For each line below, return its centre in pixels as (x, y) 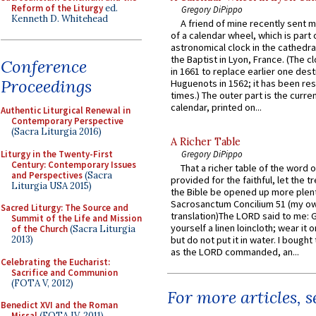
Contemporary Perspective (67, 121)
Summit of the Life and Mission (77, 218)
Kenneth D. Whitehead (60, 18)
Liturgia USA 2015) (51, 186)
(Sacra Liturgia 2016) (56, 132)
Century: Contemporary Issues (74, 164)
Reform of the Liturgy (57, 8)
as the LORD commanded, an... (235, 252)
